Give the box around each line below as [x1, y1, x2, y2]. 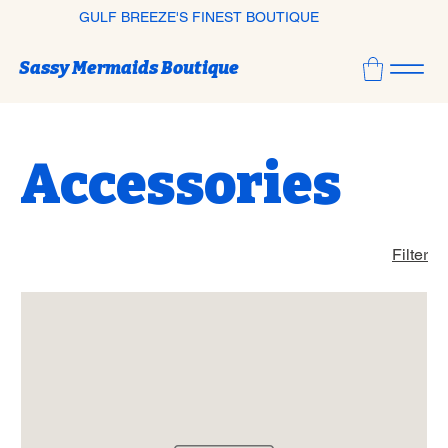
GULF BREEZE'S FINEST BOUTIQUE [78, 8, 319, 25]
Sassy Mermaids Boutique [18, 57, 239, 80]
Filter [392, 245, 428, 265]
